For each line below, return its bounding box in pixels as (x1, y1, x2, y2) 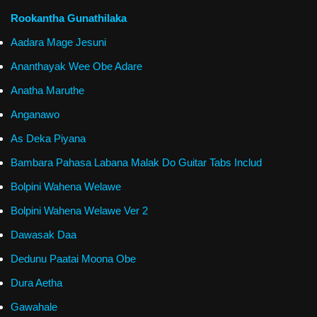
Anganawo (11, 108, 59, 120)
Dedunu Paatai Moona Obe (11, 252, 136, 265)
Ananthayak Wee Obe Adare (11, 59, 142, 72)
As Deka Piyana (11, 132, 86, 144)
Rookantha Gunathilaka (11, 11, 127, 24)
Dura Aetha (11, 276, 62, 289)
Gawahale (11, 300, 57, 313)
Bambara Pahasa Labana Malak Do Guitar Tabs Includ (11, 156, 262, 168)
